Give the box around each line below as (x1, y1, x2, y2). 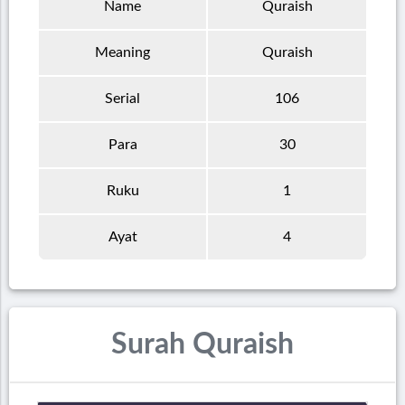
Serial (105, 90, 140, 106)
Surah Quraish (111, 330, 294, 360)
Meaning (95, 44, 150, 60)
